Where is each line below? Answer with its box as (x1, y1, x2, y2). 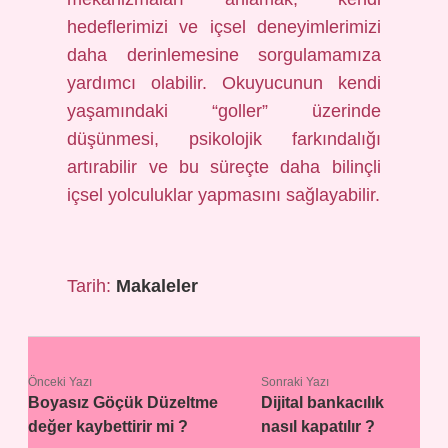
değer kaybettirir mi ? (28, 418, 188, 435)
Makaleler (116, 276, 199, 296)
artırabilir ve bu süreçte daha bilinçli (67, 157, 381, 177)
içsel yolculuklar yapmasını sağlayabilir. (67, 185, 381, 205)
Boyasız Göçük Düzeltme (28, 394, 218, 411)
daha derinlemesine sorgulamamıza (67, 45, 381, 65)
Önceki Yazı (28, 375, 92, 389)
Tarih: (67, 276, 117, 296)
